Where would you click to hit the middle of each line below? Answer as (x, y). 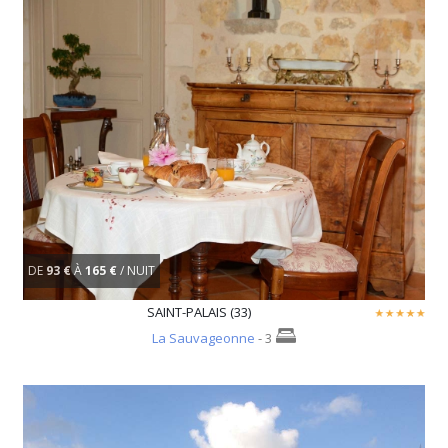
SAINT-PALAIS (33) (199, 312)
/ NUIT (137, 270)
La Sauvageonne (203, 338)
